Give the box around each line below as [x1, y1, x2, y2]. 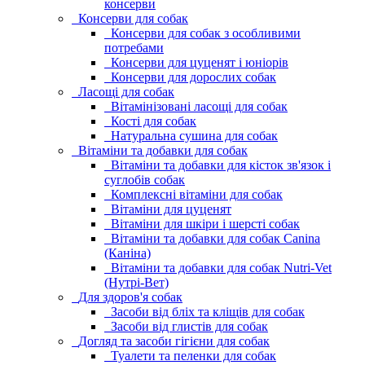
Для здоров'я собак [78, 290, 182, 304]
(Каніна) [104, 246, 151, 260]
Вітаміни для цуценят [111, 202, 231, 216]
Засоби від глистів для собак [111, 319, 268, 333]
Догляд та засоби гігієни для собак [78, 334, 270, 348]
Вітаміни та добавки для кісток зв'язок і [111, 158, 331, 172]
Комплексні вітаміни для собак [111, 187, 283, 201]
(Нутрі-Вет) [104, 275, 169, 289]
